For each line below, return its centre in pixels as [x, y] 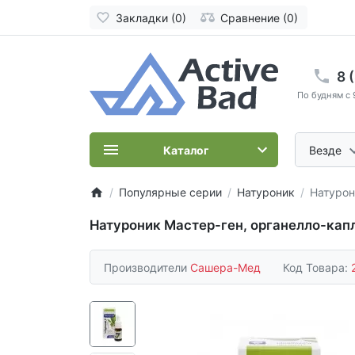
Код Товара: [317, 267]
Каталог [186, 150]
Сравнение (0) [259, 17]
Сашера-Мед [225, 267]
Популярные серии [170, 193]
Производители [147, 267]
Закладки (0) [151, 17]
